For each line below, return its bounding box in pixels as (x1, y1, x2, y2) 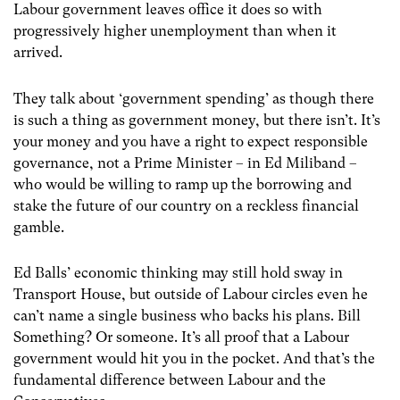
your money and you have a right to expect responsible (13, 132, 368, 150)
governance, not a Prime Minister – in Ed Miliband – (13, 154, 357, 171)
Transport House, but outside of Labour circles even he (13, 285, 368, 303)
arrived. (13, 44, 62, 62)
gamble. (13, 218, 64, 236)
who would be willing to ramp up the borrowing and (13, 175, 352, 193)
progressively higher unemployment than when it (13, 22, 337, 40)
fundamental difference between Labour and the (13, 371, 326, 388)
